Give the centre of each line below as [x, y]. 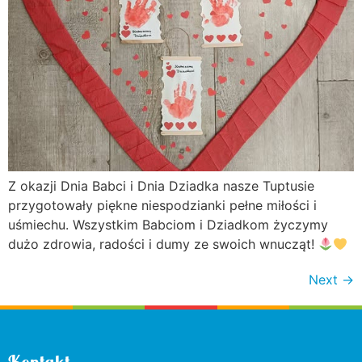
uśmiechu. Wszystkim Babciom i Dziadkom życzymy [168, 225]
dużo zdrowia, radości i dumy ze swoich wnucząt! [163, 244]
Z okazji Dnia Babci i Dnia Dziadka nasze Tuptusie [161, 186]
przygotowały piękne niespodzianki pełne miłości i [162, 206]
